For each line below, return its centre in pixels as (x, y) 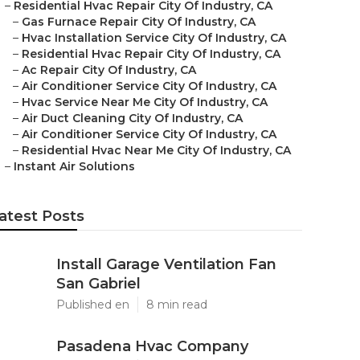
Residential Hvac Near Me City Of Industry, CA (156, 150)
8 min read (177, 305)
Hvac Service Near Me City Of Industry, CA (145, 102)
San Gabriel (98, 284)
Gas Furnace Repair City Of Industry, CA (139, 22)
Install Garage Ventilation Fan (166, 264)
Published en (93, 305)
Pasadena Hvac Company (152, 346)
